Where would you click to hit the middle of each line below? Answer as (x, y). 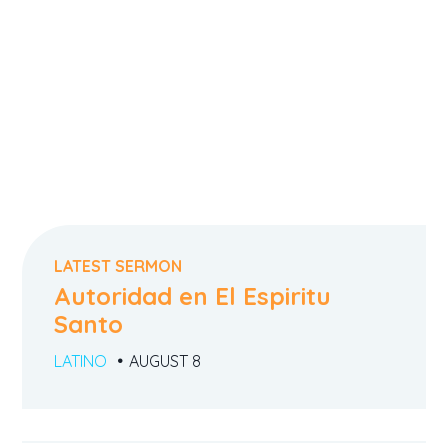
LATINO (81, 360)
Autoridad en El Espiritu (193, 296)
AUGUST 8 (165, 360)
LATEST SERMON (118, 265)
